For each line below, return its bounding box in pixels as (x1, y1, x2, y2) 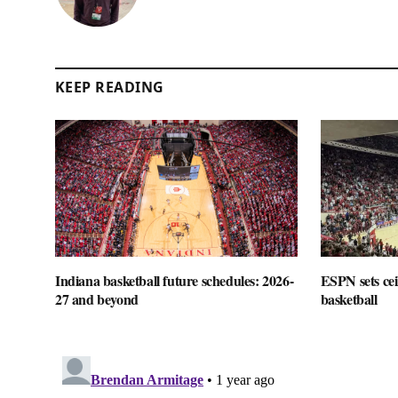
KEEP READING (55, 77, 164, 98)
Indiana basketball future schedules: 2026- (55, 269, 294, 291)
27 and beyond (55, 288, 139, 309)
